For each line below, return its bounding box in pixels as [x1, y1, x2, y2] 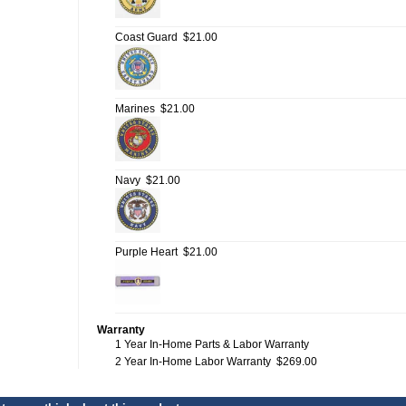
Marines [115, 102, 155, 115]
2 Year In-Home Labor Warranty [115, 355, 271, 368]
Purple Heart [115, 246, 178, 258]
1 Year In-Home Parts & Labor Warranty [115, 338, 309, 351]
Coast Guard [115, 31, 178, 43]
